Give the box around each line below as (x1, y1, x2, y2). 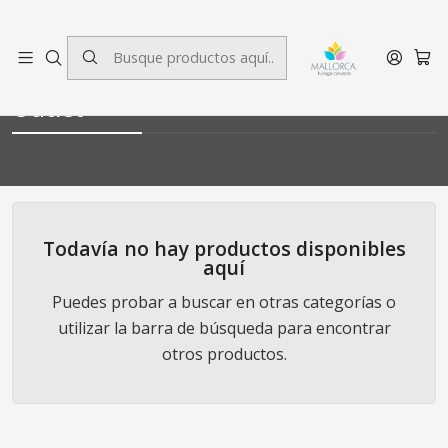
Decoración (181, 50, 253, 69)
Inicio (135, 50, 167, 69)
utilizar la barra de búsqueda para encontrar (57, 317, 391, 339)
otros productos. (161, 343, 287, 365)
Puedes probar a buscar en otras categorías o (52, 291, 396, 313)
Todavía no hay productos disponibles (42, 235, 406, 262)
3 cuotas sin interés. (175, 10, 295, 28)
